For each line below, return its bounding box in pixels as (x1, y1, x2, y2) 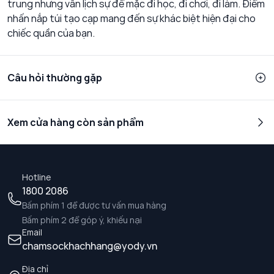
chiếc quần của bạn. (7, 26, 95, 40)
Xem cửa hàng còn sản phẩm (7, 116, 144, 130)
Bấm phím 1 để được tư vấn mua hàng (22, 199, 166, 212)
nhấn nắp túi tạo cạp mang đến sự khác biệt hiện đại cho (7, 12, 256, 26)
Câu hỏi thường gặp (7, 71, 102, 85)
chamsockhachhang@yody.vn (22, 239, 157, 253)
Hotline (22, 171, 51, 183)
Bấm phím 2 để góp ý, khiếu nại (22, 214, 142, 226)
